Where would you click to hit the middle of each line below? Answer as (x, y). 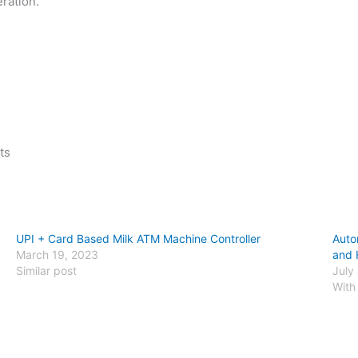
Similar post (46, 271)
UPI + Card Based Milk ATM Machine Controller (138, 239)
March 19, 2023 (57, 255)
